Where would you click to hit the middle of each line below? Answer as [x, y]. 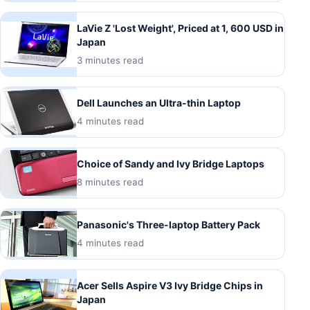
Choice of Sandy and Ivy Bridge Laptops [171, 164]
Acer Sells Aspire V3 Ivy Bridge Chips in [170, 286]
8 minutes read [110, 182]
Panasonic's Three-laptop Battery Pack [168, 225]
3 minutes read [110, 61]
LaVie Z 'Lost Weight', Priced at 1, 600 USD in [180, 28]
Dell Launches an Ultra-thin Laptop [159, 103]
